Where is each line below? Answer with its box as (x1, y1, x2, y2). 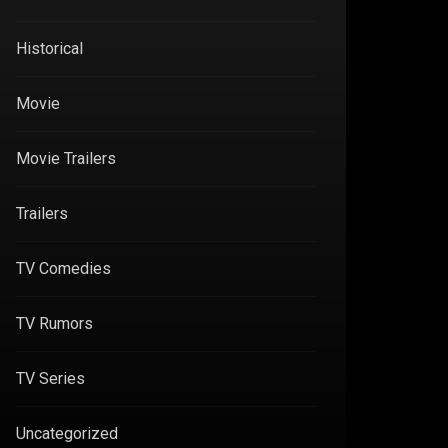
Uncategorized (16, 423, 118, 443)
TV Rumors (16, 313, 93, 333)
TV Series (16, 368, 85, 388)
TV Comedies (16, 258, 111, 278)
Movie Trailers (16, 148, 116, 168)
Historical (16, 38, 83, 58)
